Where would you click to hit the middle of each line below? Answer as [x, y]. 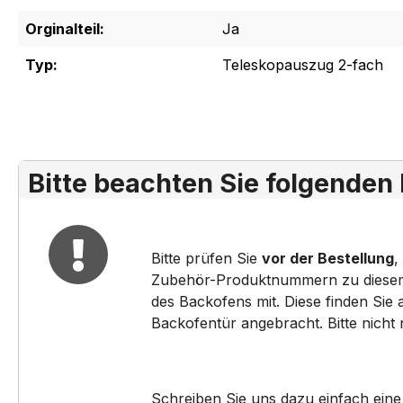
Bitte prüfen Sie [206, 259]
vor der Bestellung [328, 259]
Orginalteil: [65, 29]
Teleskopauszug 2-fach [303, 65]
